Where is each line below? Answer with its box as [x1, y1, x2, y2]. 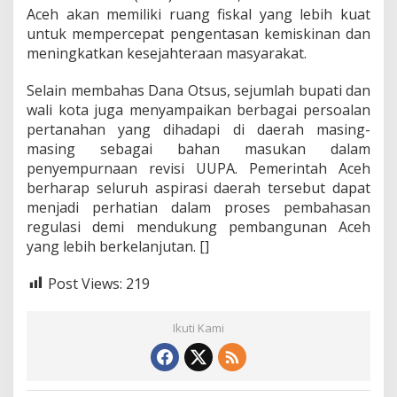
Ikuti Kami [173, 320, 224, 337]
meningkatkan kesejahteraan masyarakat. [27, 43, 307, 63]
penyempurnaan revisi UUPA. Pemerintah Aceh [27, 158, 370, 178]
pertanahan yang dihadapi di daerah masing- [27, 119, 370, 139]
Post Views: [48, 273, 122, 293]
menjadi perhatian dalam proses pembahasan [27, 197, 370, 217]
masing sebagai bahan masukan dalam [27, 138, 370, 159]
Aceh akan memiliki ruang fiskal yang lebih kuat [27, 4, 370, 24]
